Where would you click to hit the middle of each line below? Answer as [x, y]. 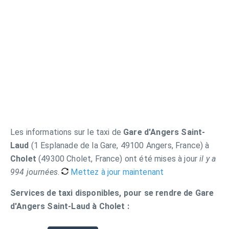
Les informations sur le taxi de [67, 132]
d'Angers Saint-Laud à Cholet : [70, 206]
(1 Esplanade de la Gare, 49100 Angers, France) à [119, 145]
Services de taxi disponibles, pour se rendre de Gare [112, 193]
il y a [208, 159]
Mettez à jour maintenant [116, 172]
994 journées [34, 172]
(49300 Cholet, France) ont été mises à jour [118, 159]
